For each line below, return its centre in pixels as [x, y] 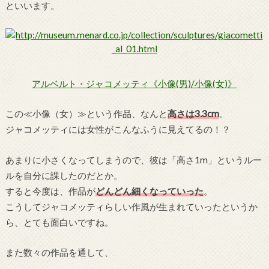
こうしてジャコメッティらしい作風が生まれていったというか [131, 206]
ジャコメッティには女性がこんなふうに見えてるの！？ [118, 129]
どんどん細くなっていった [149, 191]
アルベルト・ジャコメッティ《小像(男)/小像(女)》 [134, 83]
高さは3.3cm [193, 114]
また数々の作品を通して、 [59, 252]
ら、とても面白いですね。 [59, 222]
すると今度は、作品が [50, 191]
